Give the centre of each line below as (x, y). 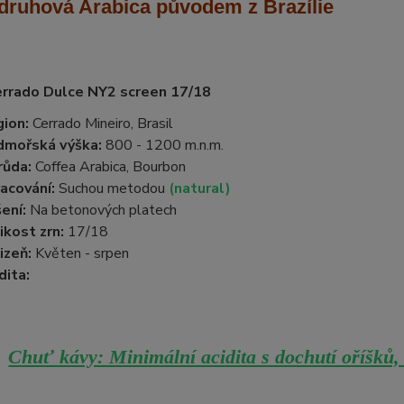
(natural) (199, 188)
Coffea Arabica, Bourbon (108, 167)
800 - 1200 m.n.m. (162, 145)
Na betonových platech (101, 210)
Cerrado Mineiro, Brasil (101, 124)
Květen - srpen (80, 253)
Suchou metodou (113, 188)
